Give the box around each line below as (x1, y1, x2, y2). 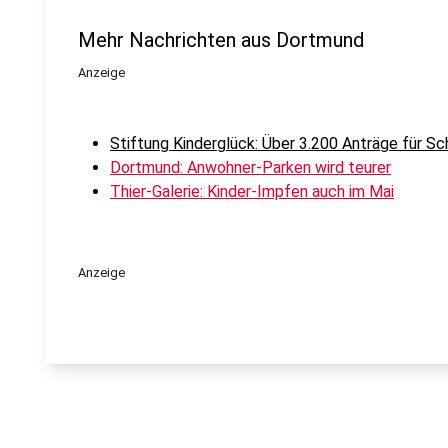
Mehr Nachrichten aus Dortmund (78, 28, 364, 52)
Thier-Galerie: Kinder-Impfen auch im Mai (110, 182, 394, 201)
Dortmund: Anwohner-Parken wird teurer (110, 158, 391, 177)
